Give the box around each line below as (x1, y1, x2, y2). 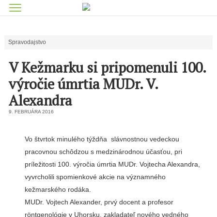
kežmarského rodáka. (24, 186, 91, 194)
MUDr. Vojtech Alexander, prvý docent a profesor (24, 198, 173, 206)
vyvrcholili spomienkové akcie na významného (24, 173, 166, 181)
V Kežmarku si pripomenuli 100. (8, 58, 206, 77)
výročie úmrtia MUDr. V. (8, 75, 158, 93)
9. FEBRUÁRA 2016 (8, 108, 54, 114)
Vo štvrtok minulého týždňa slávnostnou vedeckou (24, 135, 179, 143)
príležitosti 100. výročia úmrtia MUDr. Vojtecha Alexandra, (24, 160, 200, 169)
